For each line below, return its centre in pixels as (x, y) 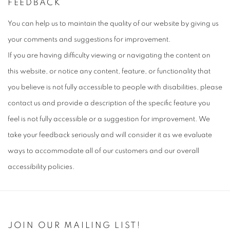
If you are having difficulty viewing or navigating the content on (109, 56)
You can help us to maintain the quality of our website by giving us (113, 24)
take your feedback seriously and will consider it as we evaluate (110, 135)
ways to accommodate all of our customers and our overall (103, 151)
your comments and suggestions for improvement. (89, 40)
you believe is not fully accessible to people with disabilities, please (115, 88)
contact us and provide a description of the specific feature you (109, 103)
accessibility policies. (41, 167)
